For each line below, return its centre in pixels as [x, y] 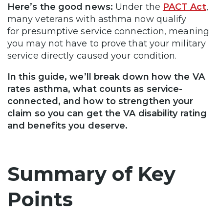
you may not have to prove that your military [107, 43]
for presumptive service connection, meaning [108, 31]
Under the [138, 7]
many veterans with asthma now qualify [97, 19]
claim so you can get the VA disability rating [107, 113]
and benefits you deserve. [68, 125]
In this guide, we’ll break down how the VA [106, 77]
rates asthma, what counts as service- [95, 89]
